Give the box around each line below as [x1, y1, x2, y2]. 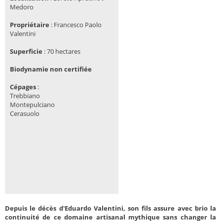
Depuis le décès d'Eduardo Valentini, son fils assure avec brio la [5, 204, 216, 213]
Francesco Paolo [54, 20, 102, 30]
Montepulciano [10, 100, 55, 110]
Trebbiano [10, 91, 40, 101]
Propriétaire [10, 20, 51, 30]
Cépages [10, 82, 37, 92]
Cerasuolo [10, 109, 39, 118]
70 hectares [47, 47, 82, 56]
